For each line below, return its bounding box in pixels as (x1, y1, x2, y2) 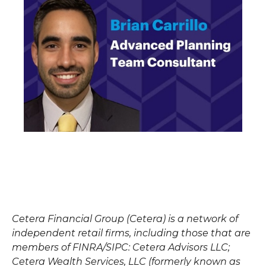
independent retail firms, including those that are (12, 227, 251, 239)
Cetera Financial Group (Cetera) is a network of (12, 213, 238, 224)
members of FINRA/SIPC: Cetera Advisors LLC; (12, 241, 230, 253)
